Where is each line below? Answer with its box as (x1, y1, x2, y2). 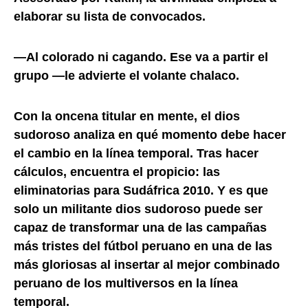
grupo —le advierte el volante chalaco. (14, 68, 239, 82)
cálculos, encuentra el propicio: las (14, 164, 220, 179)
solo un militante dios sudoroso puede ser (14, 201, 263, 216)
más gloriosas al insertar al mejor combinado (14, 257, 280, 272)
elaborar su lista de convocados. (14, 9, 206, 23)
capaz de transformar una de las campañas (14, 220, 267, 234)
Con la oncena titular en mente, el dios (14, 109, 240, 123)
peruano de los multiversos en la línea (14, 276, 238, 290)
